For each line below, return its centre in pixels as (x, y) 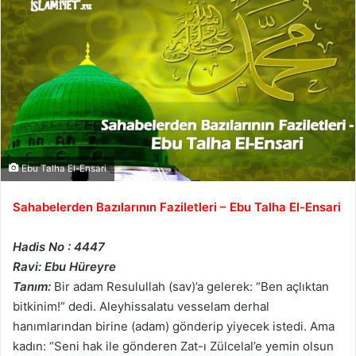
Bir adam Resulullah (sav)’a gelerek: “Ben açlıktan (192, 287)
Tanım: (32, 287)
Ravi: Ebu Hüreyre (64, 267)
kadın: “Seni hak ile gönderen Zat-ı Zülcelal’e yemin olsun (173, 346)
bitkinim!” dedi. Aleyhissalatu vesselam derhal (141, 307)
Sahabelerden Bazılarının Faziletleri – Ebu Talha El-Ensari (177, 207)
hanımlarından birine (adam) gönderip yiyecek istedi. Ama (174, 327)
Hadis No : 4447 (59, 247)
